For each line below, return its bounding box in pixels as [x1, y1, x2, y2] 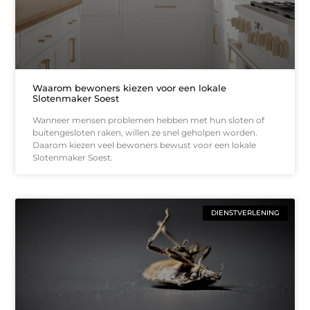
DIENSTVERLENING [210, 208, 280, 217]
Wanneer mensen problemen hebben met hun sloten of [33, 114, 265, 125]
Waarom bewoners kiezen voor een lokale [33, 82, 227, 93]
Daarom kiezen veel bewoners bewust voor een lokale [33, 139, 257, 150]
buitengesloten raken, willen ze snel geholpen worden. [33, 127, 258, 138]
